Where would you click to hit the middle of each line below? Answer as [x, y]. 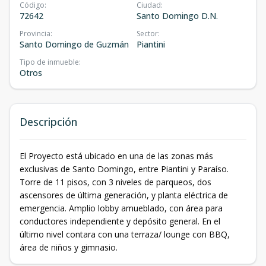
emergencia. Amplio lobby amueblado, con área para [121, 208]
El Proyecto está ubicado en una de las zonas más [116, 156]
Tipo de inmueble [49, 62]
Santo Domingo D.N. [177, 16]
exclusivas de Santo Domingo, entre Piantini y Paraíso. [124, 169]
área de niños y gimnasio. [69, 247]
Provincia [35, 34]
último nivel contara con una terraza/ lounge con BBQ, [125, 234]
